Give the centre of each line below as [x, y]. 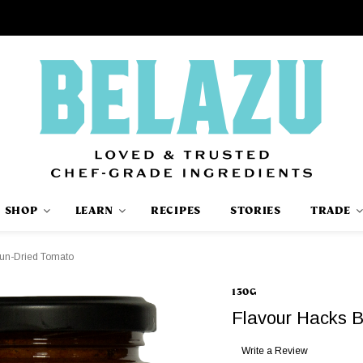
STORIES [255, 211]
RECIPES [176, 211]
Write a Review [275, 350]
